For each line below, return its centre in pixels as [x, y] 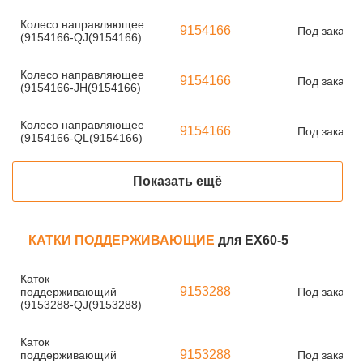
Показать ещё [177, 181]
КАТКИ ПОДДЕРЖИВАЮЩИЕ [123, 240]
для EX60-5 [253, 240]
